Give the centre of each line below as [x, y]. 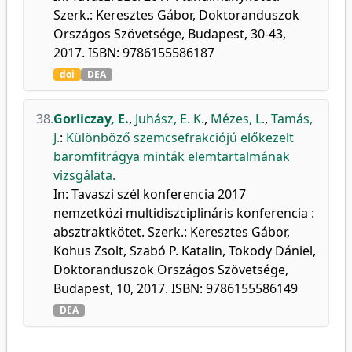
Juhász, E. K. [170, 119]
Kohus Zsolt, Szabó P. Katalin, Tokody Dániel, [185, 251]
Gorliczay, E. [91, 119]
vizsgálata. [84, 175]
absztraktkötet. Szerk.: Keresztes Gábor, [172, 232]
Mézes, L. [238, 119]
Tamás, [292, 119]
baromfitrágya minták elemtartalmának [172, 156]
